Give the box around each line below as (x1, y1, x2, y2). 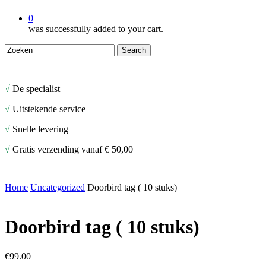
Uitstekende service (12, 104, 85, 114)
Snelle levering (12, 124, 68, 134)
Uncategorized (30, 182, 85, 192)
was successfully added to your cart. (28, 24, 163, 34)
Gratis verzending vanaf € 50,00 (12, 144, 133, 154)
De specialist (12, 84, 60, 94)
